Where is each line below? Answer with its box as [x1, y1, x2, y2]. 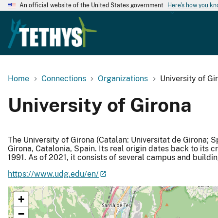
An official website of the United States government [19, 2, 163, 9]
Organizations [98, 73, 148, 83]
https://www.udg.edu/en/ [8, 169, 99, 179]
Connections [41, 73, 86, 83]
